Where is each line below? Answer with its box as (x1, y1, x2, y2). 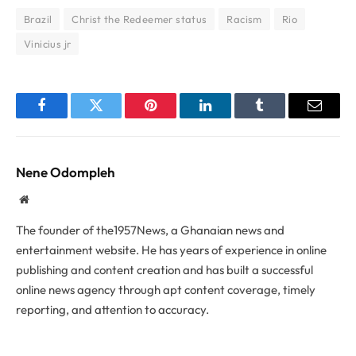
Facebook (40, 110, 96, 125)
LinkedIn (203, 110, 257, 125)
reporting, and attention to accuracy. (16, 301, 209, 317)
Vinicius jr (24, 37, 72, 50)
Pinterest (149, 110, 200, 125)
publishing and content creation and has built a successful (16, 261, 313, 277)
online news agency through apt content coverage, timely (16, 281, 315, 297)
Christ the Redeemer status (72, 12, 207, 25)
